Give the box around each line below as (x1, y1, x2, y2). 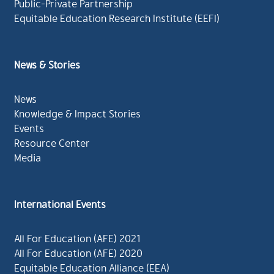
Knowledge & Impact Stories (14, 105, 141, 121)
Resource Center (14, 135, 90, 150)
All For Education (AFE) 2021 (14, 230, 141, 246)
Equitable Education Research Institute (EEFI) (14, 10, 220, 26)
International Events (14, 196, 106, 212)
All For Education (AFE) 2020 (14, 245, 143, 261)
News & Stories (14, 56, 80, 72)
